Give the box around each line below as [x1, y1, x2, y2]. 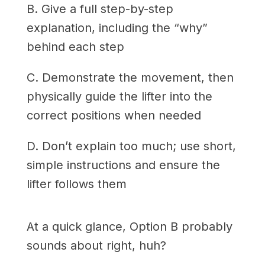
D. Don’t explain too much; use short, [26, 138, 236, 153]
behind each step [26, 39, 124, 54]
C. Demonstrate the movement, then [26, 70, 234, 85]
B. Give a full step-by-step [26, 1, 173, 16]
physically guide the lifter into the [26, 89, 212, 104]
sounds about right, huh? [26, 238, 166, 253]
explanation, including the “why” [26, 20, 208, 35]
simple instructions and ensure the [26, 157, 220, 172]
